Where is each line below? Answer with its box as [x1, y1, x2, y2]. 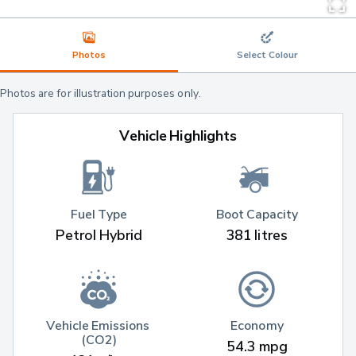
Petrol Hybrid [55, 226, 143, 243]
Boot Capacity [215, 205, 299, 222]
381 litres [226, 226, 288, 243]
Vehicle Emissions [45, 317, 153, 334]
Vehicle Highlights [119, 127, 237, 145]
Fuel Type [70, 205, 128, 222]
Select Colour [237, 48, 297, 61]
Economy [230, 317, 284, 334]
